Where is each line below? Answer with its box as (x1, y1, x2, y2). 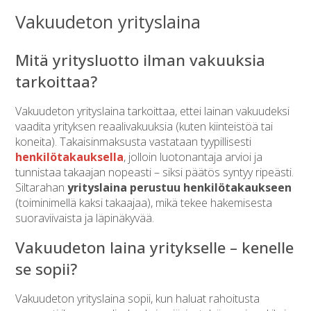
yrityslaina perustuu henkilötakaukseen (67, 179, 292, 195)
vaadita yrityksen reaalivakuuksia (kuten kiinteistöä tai (15, 118, 274, 134)
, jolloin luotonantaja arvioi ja (124, 149, 263, 165)
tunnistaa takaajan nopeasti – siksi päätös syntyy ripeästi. (15, 164, 294, 180)
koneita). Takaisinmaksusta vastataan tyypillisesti (15, 133, 252, 149)
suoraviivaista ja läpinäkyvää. (15, 210, 155, 226)
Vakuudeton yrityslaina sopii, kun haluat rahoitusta (15, 290, 260, 306)
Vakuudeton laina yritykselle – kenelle (15, 236, 294, 258)
